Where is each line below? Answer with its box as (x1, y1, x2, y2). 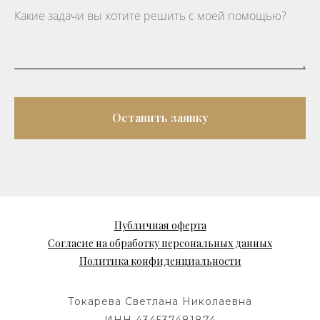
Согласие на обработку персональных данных (48, 236, 272, 251)
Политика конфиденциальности (79, 254, 241, 269)
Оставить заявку (111, 110, 209, 126)
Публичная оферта (114, 219, 206, 233)
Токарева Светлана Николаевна (68, 295, 252, 309)
